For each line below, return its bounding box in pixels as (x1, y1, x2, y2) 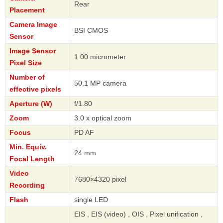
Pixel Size (9, 59, 42, 67)
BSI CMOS (74, 26, 108, 35)
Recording (9, 181, 45, 190)
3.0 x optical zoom (74, 114, 131, 122)
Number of (9, 73, 45, 82)
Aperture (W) (9, 100, 52, 108)
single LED (74, 196, 108, 204)
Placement (9, 6, 45, 14)
